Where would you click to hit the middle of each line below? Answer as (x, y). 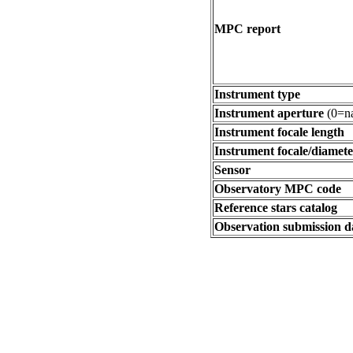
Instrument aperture (269, 113)
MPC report (247, 29)
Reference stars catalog (276, 208)
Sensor (232, 170)
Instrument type (257, 94)
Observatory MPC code (278, 189)
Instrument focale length (279, 132)
